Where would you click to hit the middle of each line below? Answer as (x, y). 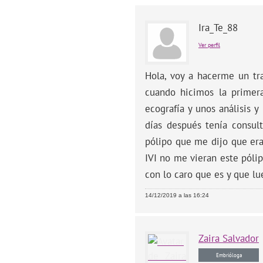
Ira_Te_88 (218, 27)
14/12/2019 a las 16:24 (177, 195)
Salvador (241, 238)
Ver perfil (209, 45)
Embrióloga (229, 255)
